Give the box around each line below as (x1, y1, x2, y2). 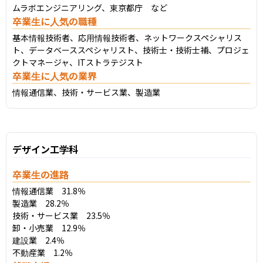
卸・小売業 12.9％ (12, 221, 86, 234)
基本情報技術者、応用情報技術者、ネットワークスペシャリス (12, 31, 242, 43)
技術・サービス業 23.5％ (12, 209, 110, 221)
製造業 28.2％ (12, 197, 69, 209)
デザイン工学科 (12, 141, 78, 156)
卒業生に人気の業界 (12, 68, 97, 83)
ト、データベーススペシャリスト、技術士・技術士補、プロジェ (12, 43, 249, 56)
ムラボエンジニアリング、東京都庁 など (12, 1, 167, 14)
